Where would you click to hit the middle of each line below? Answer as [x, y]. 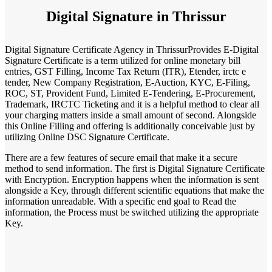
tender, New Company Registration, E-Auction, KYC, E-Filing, [127, 82]
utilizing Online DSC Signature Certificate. [87, 137]
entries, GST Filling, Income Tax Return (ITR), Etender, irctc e [125, 71]
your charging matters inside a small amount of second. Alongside [131, 115]
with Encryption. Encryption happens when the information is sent [132, 179]
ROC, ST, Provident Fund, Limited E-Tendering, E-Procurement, [130, 93]
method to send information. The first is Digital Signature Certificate [135, 168]
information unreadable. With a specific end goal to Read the [121, 201]
